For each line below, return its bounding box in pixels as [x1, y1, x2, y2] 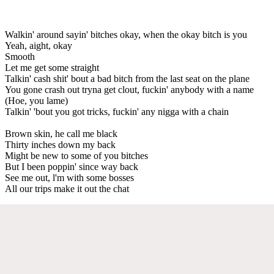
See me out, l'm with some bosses [5, 172, 134, 183]
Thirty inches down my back [5, 139, 116, 150]
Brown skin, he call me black [5, 128, 117, 139]
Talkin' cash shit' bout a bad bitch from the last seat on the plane [5, 73, 250, 84]
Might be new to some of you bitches [5, 150, 148, 161]
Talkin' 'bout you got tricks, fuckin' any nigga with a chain [5, 106, 229, 117]
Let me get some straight [5, 62, 99, 73]
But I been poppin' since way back [5, 161, 138, 172]
